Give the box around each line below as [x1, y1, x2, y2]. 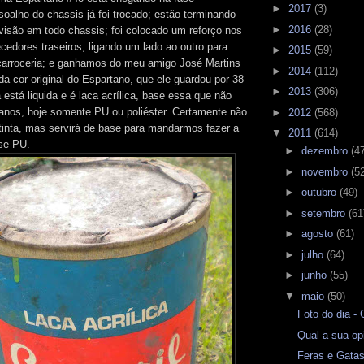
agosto [301, 227, 336, 240]
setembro [301, 206, 349, 219]
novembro [301, 165, 351, 178]
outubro [301, 186, 340, 199]
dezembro [301, 145, 351, 158]
